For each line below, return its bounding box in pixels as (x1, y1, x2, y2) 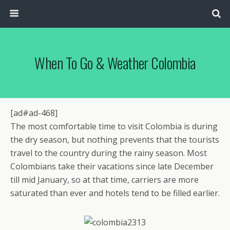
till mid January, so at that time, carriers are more (10, 174, 199, 185)
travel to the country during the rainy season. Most (10, 147, 207, 159)
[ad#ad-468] (10, 107, 57, 119)
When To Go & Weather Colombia (34, 52, 196, 73)
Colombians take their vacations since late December (10, 161, 214, 172)
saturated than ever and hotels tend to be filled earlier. (10, 187, 220, 199)
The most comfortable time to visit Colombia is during (10, 121, 218, 132)
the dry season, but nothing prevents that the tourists (10, 134, 219, 145)
